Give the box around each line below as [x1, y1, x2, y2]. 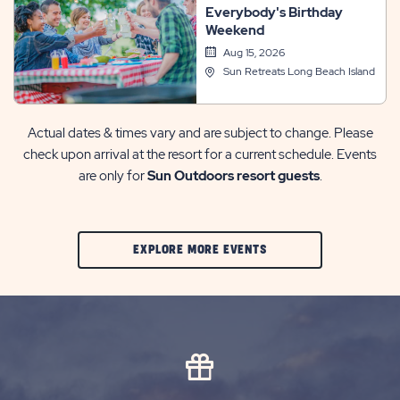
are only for [78, 166, 147, 185]
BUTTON [265, 376, 312, 388]
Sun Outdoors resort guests [146, 166, 320, 185]
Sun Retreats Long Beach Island [222, 64, 375, 79]
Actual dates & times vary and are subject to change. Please [27, 123, 373, 142]
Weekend [204, 21, 264, 39]
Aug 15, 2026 [222, 46, 285, 60]
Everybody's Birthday [204, 4, 343, 21]
